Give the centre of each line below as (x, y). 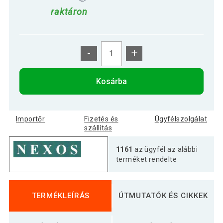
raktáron (69, 12)
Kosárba (111, 81)
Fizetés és (101, 119)
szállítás (98, 128)
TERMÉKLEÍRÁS (61, 195)
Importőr (30, 119)
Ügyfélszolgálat (181, 119)
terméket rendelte (147, 159)
